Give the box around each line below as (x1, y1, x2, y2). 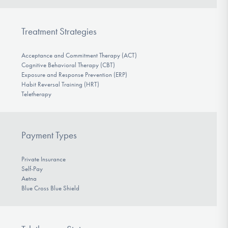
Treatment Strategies (21, 25, 97, 38)
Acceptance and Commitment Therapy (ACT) (21, 51, 137, 60)
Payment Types (21, 129, 77, 141)
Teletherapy (21, 90, 51, 98)
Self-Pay (21, 165, 43, 173)
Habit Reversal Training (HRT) (21, 80, 99, 89)
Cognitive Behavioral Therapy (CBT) (21, 61, 115, 69)
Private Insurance (21, 155, 66, 163)
